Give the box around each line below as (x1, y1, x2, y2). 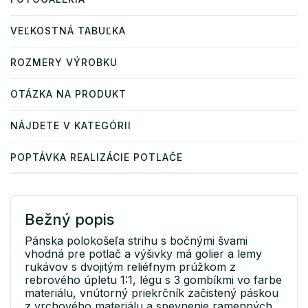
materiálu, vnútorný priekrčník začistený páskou (25, 286, 278, 300)
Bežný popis (25, 210, 114, 229)
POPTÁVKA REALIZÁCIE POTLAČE (10, 151, 183, 164)
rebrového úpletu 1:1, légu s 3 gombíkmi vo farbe (25, 273, 282, 287)
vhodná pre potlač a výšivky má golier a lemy (25, 247, 262, 261)
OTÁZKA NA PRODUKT (10, 88, 126, 100)
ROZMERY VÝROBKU (10, 56, 118, 69)
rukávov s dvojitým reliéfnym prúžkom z (25, 260, 236, 274)
